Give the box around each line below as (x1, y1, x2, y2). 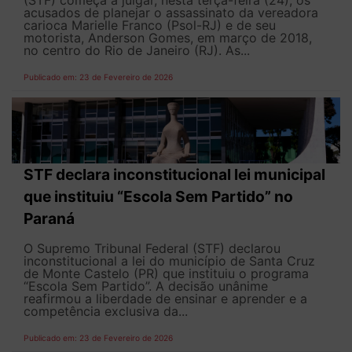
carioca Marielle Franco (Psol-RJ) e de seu (24, 17, 276, 34)
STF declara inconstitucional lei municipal (24, 164, 325, 184)
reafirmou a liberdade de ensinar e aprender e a (24, 290, 307, 306)
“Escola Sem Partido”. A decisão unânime (24, 277, 268, 294)
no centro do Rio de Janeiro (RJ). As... (24, 42, 250, 59)
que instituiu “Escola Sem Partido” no (24, 186, 293, 206)
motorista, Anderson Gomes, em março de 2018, (24, 30, 312, 46)
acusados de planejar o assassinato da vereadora (24, 5, 318, 21)
